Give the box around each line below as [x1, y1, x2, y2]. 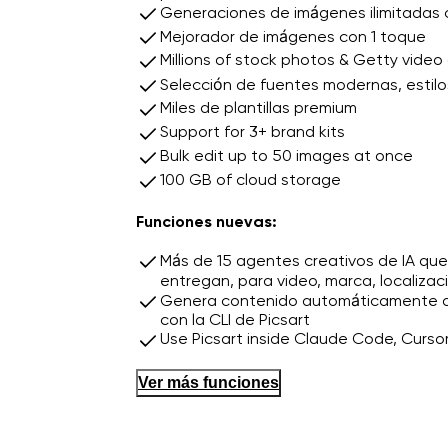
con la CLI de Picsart [160, 309, 310, 329]
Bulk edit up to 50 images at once [160, 145, 413, 165]
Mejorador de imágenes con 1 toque [160, 26, 426, 46]
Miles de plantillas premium [160, 97, 357, 117]
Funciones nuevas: [136, 211, 277, 231]
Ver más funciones [138, 373, 279, 391]
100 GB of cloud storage [160, 169, 341, 189]
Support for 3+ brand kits [160, 121, 345, 141]
